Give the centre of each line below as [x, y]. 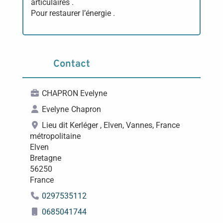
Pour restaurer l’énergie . [73, 13]
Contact [71, 64]
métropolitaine [55, 136]
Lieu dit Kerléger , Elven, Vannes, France [111, 125]
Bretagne [45, 158]
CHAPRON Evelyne [74, 93]
